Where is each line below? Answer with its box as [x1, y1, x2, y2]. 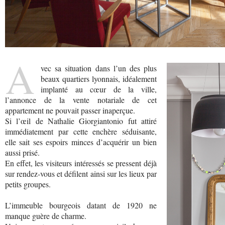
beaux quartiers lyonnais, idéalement [41, 73, 157, 84]
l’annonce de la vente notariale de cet [5, 94, 157, 105]
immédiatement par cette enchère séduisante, [5, 126, 157, 137]
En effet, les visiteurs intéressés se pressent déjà [5, 157, 157, 168]
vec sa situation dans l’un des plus [41, 62, 157, 73]
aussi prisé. [5, 147, 40, 158]
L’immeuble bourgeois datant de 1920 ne [5, 199, 157, 210]
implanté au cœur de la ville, [41, 83, 157, 94]
